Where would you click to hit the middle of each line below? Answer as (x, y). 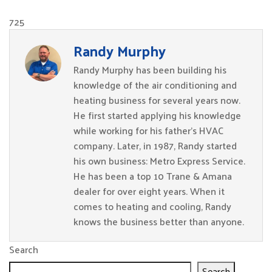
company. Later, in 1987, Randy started (155, 145)
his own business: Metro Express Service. (159, 161)
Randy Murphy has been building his (150, 70)
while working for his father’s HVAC (148, 130)
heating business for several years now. (157, 100)
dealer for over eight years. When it (149, 191)
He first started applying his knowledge (157, 115)
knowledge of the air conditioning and (155, 85)
